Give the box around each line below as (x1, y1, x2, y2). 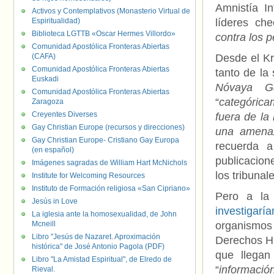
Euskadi (32, 75, 59, 83)
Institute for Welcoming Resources (32, 171, 145, 180)
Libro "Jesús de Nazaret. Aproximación (32, 232, 160, 241)
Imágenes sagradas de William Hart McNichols (32, 158, 187, 167)
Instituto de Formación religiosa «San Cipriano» (32, 184, 190, 193)
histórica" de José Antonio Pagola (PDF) (32, 242, 165, 251)
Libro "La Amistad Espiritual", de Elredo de (32, 255, 172, 264)
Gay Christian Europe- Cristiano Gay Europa (32, 136, 179, 144)
